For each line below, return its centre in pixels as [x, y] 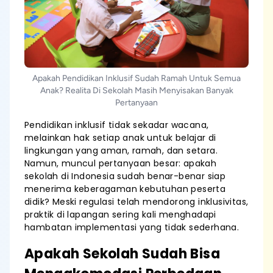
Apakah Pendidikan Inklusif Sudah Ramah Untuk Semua [136, 79]
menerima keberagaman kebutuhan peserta [125, 189]
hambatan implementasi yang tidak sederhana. [132, 228]
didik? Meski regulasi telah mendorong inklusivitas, [136, 202]
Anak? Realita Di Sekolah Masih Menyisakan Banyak [136, 91]
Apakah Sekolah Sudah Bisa [122, 254]
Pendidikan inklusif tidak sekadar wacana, [117, 125]
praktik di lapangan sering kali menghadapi [120, 215]
